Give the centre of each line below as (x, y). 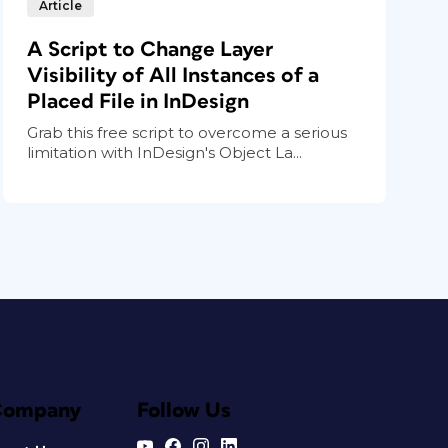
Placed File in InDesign (138, 101)
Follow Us (183, 410)
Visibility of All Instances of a (173, 75)
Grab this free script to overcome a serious (187, 132)
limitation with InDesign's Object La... (165, 152)
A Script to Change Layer (150, 49)
